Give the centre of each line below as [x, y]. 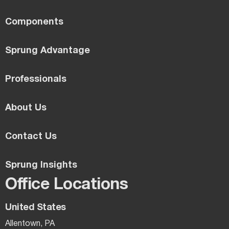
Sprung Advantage [48, 51]
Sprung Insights [41, 165]
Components [34, 22]
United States [36, 208]
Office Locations [66, 185]
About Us [26, 108]
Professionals [36, 79]
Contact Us [31, 136]
